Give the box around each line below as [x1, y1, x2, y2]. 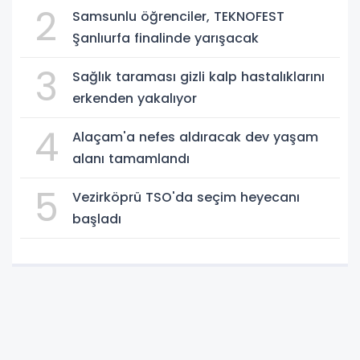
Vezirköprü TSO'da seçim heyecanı [72, 187, 300, 207]
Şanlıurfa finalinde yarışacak [72, 28, 259, 47]
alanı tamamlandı [72, 149, 190, 168]
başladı [72, 209, 121, 228]
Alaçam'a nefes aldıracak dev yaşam [72, 127, 318, 146]
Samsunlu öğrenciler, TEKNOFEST [72, 6, 284, 26]
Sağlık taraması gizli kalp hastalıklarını [72, 67, 325, 86]
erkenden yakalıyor [72, 88, 197, 108]
